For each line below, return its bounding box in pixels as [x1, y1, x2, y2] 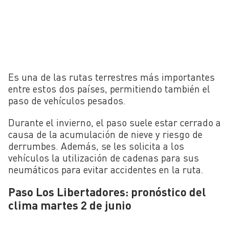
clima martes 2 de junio [8, 197, 131, 212]
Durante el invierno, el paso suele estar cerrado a [8, 116, 221, 128]
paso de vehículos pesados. [8, 95, 126, 107]
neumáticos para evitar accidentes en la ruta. [8, 163, 203, 175]
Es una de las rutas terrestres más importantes [8, 71, 215, 83]
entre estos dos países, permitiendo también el [8, 83, 210, 95]
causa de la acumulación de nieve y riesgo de [8, 128, 202, 140]
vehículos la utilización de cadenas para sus [8, 151, 199, 164]
